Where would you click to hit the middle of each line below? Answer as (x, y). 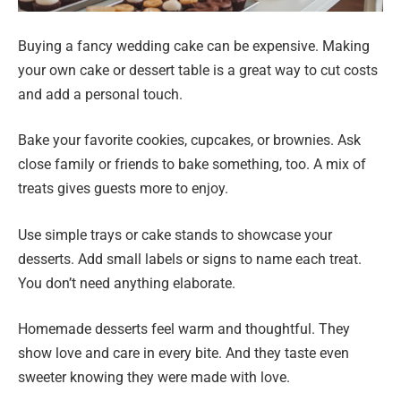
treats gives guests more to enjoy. (123, 189)
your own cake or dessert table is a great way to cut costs (198, 70)
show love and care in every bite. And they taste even (183, 354)
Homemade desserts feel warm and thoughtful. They (184, 329)
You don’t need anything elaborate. (127, 283)
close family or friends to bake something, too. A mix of (192, 165)
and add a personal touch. (100, 94)
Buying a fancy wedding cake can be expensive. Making (194, 46)
